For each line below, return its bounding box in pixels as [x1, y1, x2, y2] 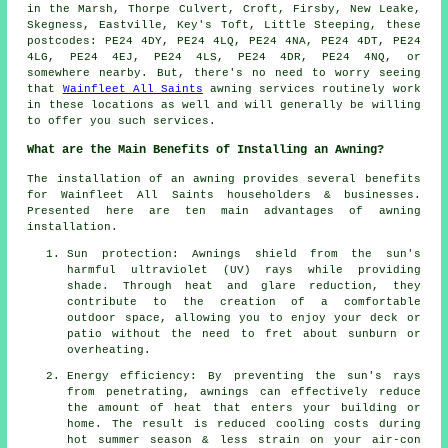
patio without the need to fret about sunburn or [67, 328, 421, 341]
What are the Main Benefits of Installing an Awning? [27, 143, 385, 158]
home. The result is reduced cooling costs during [67, 418, 421, 431]
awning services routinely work [202, 83, 421, 96]
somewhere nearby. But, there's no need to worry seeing [27, 67, 421, 80]
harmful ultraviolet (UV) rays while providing [67, 264, 421, 277]
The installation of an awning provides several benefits [27, 173, 421, 186]
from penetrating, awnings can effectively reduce [67, 386, 421, 399]
